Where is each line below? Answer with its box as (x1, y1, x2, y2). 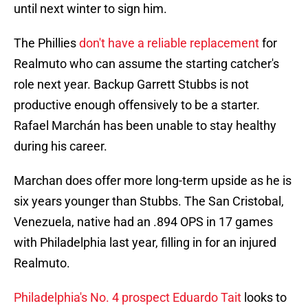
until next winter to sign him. (14, 1, 167, 16)
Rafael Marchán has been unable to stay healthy (14, 118, 276, 133)
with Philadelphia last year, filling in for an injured (14, 235, 276, 250)
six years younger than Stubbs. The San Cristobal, (14, 194, 284, 209)
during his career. (14, 139, 107, 154)
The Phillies (14, 36, 79, 51)
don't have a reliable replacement (79, 36, 259, 51)
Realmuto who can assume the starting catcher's (14, 56, 279, 71)
